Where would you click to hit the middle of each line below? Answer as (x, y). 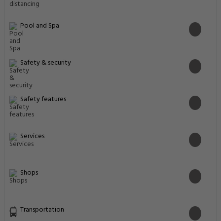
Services (32, 136)
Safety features (43, 100)
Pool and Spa (40, 26)
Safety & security (46, 63)
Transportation (42, 210)
